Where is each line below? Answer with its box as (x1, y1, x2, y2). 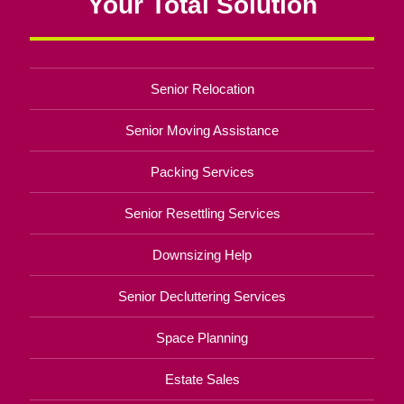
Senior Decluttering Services (118, 288, 286, 304)
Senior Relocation (150, 80, 254, 96)
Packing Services (150, 163, 254, 179)
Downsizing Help (152, 246, 252, 262)
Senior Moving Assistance (125, 122, 279, 138)
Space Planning (156, 329, 248, 345)
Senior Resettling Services (124, 205, 280, 221)
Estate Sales (164, 371, 240, 387)
